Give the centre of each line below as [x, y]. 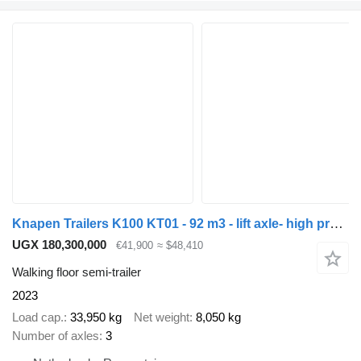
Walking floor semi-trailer [77, 272]
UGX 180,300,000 [59, 244]
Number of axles [56, 335]
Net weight [162, 317]
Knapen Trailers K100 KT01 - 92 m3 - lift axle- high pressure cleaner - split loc [336, 223]
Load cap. [38, 317]
